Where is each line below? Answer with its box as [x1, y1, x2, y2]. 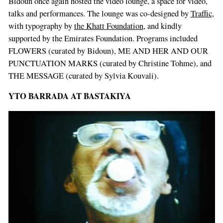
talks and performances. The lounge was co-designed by [8, 7, 191, 19]
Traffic [190, 7, 212, 19]
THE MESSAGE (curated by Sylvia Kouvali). [8, 70, 159, 81]
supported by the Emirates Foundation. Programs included [8, 32, 198, 44]
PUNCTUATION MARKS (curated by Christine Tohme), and [8, 57, 212, 69]
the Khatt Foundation [74, 20, 143, 31]
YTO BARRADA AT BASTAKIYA [8, 90, 131, 103]
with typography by [8, 20, 74, 31]
